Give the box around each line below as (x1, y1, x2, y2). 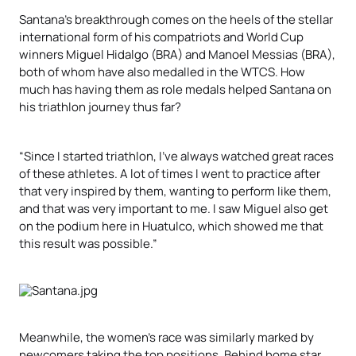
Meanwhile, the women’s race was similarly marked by (19, 328, 314, 345)
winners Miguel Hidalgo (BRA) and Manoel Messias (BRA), (19, 45, 335, 62)
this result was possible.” (19, 234, 157, 251)
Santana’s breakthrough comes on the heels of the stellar (19, 10, 333, 27)
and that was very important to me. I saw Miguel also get (19, 199, 328, 216)
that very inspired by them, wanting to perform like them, (19, 182, 331, 199)
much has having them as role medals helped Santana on (19, 80, 331, 97)
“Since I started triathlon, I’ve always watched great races (19, 147, 334, 164)
